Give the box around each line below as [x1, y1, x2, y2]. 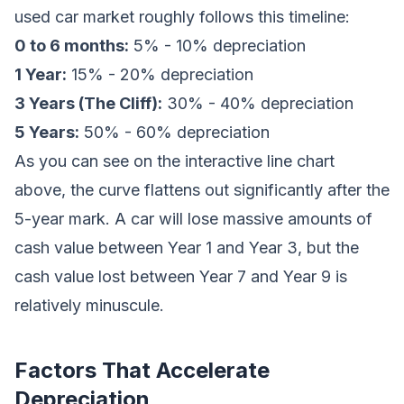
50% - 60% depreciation [79, 123, 270, 142]
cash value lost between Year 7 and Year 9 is [14, 267, 347, 286]
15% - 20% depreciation [67, 65, 253, 84]
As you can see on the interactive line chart [14, 151, 335, 170]
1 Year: [14, 65, 67, 84]
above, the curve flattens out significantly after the [14, 180, 390, 199]
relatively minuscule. [14, 296, 164, 315]
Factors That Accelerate [14, 357, 270, 383]
